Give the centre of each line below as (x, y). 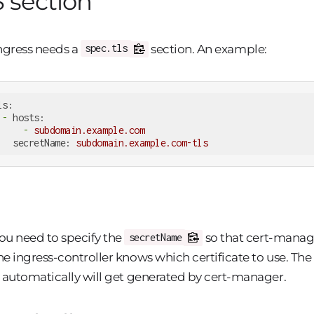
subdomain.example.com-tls (142, 142)
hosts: (29, 117)
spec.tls (106, 48)
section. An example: (207, 49)
